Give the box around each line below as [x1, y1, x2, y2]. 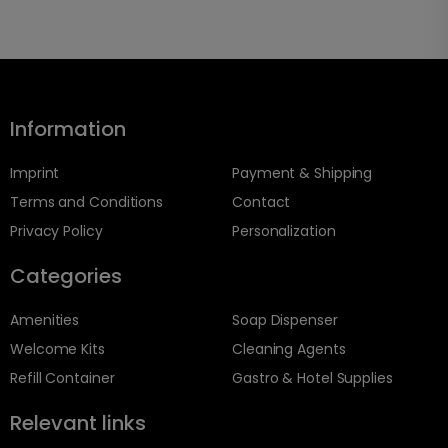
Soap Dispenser [232, 310, 338, 331]
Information [10, 115, 126, 144]
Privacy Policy [10, 221, 103, 242]
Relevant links [10, 409, 146, 438]
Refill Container [10, 368, 115, 389]
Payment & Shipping [232, 163, 373, 184]
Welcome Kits [10, 339, 105, 360]
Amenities [10, 310, 80, 331]
